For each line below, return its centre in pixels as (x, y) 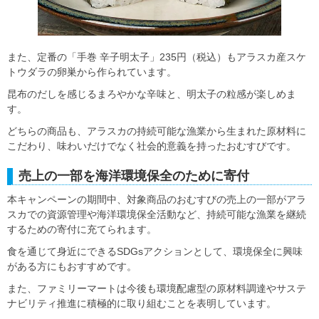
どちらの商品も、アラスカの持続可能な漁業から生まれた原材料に (157, 131)
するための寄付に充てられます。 (82, 229)
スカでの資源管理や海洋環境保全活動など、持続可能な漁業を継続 (157, 214)
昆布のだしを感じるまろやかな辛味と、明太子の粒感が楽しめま (152, 94)
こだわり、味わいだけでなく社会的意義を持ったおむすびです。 (152, 146)
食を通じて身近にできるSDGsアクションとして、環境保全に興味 (155, 251)
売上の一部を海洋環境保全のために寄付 (134, 176)
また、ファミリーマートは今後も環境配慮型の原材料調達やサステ (157, 288)
